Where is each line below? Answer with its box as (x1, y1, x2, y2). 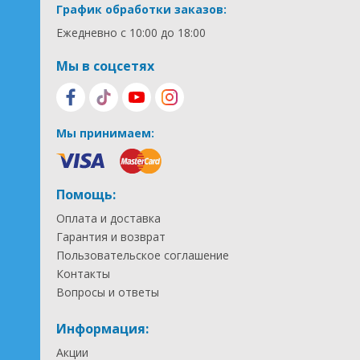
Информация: (56, 320, 149, 337)
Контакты (56, 266, 110, 281)
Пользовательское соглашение (56, 247, 229, 263)
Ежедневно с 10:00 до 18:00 (56, 25, 206, 40)
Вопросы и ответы (56, 284, 159, 300)
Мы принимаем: (56, 125, 154, 141)
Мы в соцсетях (56, 57, 154, 75)
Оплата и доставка (56, 211, 161, 226)
